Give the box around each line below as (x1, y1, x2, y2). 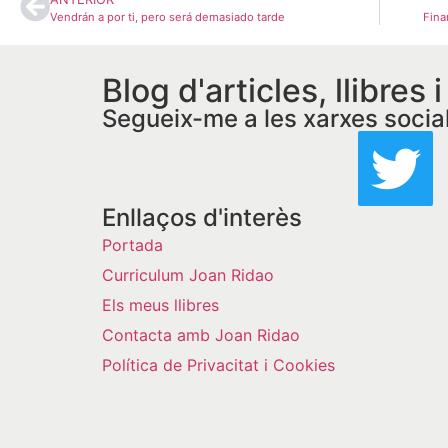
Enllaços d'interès (102, 203, 302, 233)
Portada (102, 235, 163, 256)
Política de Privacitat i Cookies (102, 355, 335, 376)
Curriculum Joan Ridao (102, 265, 274, 286)
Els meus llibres (102, 295, 219, 316)
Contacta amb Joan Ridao (102, 325, 300, 346)
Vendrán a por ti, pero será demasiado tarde (50, 10, 285, 25)
